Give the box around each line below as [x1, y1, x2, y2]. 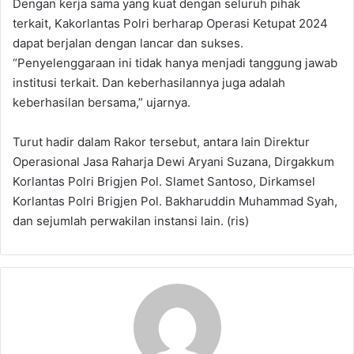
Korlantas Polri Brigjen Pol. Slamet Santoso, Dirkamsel [13, 173, 315, 189]
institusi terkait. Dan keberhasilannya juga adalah [13, 74, 285, 90]
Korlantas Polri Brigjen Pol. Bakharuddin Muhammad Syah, [13, 193, 337, 209]
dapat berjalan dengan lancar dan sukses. [13, 35, 243, 51]
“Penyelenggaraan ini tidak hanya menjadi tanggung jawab [13, 55, 337, 70]
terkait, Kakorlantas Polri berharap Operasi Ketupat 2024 [13, 15, 328, 31]
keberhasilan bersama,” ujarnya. [13, 94, 190, 110]
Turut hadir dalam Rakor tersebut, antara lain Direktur [13, 134, 310, 149]
